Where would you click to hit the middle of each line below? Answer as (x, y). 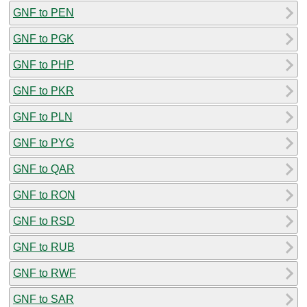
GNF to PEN (44, 12)
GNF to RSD (44, 221)
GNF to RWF (45, 273)
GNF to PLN (43, 116)
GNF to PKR (44, 90)
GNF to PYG (44, 143)
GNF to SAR (44, 299)
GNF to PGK (44, 38)
